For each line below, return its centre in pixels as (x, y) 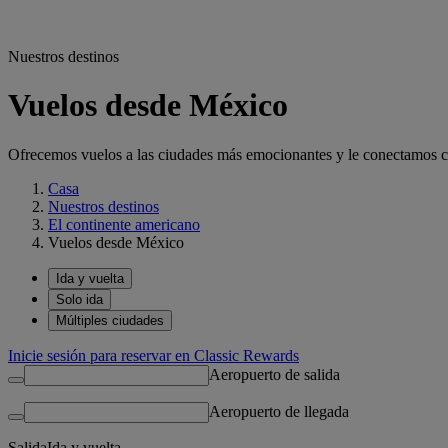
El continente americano (124, 224)
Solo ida (79, 299)
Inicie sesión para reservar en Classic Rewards (153, 355)
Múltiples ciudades (110, 320)
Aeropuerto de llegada (279, 411)
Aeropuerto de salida (274, 374)
